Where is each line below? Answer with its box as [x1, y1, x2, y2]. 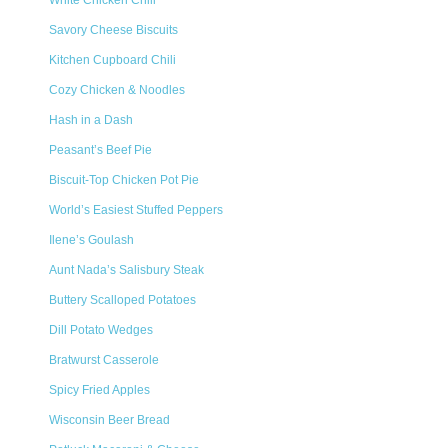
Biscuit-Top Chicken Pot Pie [49, 173, 199, 187]
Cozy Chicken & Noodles [49, 83, 185, 97]
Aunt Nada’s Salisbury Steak [49, 263, 204, 277]
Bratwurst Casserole [49, 353, 159, 367]
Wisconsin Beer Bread [49, 413, 170, 427]
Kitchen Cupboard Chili [49, 53, 176, 67]
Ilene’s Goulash [49, 233, 134, 247]
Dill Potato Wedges [49, 323, 153, 337]
